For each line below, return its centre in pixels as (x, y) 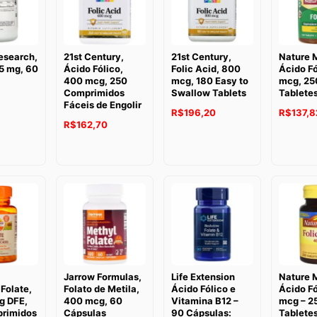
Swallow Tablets (209, 92)
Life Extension (203, 276)
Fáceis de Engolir (103, 104)
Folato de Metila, (102, 288)
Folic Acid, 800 (206, 68)
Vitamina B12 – (205, 300)
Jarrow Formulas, (103, 276)
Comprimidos (94, 92)
